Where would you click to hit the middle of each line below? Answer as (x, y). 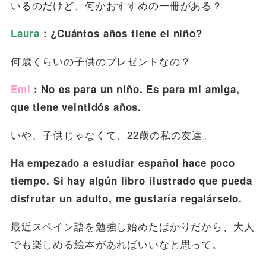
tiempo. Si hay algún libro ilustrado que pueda (132, 180)
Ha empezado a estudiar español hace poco (123, 162)
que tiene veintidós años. (76, 107)
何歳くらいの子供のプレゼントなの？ (101, 61)
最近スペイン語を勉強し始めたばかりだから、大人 (132, 226)
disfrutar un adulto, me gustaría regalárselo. (126, 198)
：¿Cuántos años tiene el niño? (121, 33)
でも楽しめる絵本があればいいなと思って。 (116, 243)
